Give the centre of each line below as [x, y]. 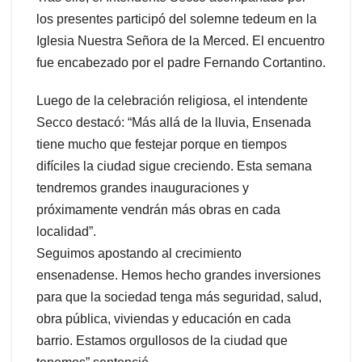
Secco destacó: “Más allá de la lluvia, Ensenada [174, 123]
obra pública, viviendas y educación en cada [164, 319]
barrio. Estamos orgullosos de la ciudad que [162, 341]
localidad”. [66, 232]
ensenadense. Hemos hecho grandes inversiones [179, 276]
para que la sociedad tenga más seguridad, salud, [179, 297]
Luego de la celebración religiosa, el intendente [172, 101]
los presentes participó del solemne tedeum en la [177, 19]
